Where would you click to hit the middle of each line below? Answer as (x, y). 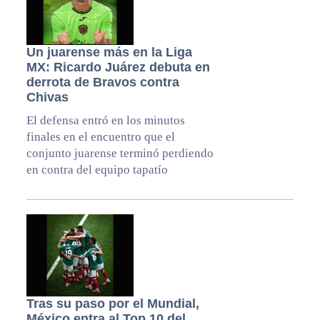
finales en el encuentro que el (100, 136)
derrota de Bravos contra (102, 82)
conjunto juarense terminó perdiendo (120, 153)
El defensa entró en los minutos (105, 120)
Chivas (47, 97)
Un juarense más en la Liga (109, 52)
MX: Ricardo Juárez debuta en (118, 67)
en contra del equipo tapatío (97, 169)
